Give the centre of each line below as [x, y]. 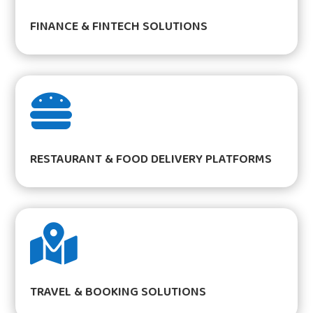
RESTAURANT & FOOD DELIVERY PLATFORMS [151, 160]
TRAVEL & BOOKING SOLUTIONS [118, 292]
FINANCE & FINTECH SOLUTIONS [119, 27]
